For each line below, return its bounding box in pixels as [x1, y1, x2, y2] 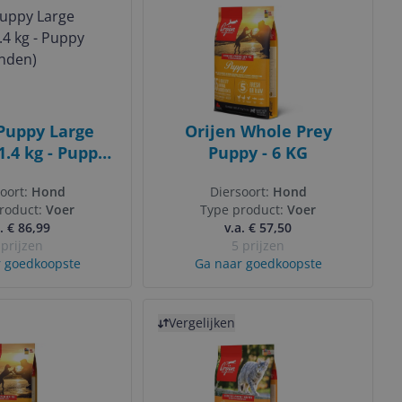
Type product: [200, 201, 287, 218]
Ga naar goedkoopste [194, 255, 322, 272]
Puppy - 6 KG [208, 142, 308, 163]
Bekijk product [143, 300, 240, 319]
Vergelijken [169, 314, 235, 331]
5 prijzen [232, 237, 284, 254]
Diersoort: [209, 183, 273, 200]
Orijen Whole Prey [184, 120, 332, 142]
